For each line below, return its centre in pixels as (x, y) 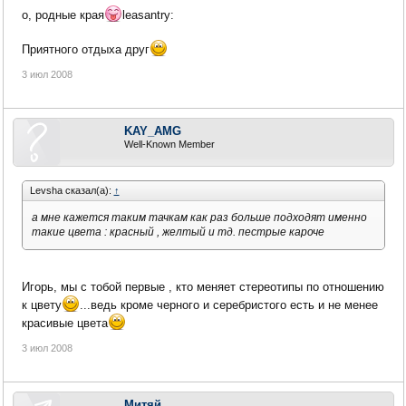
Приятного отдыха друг (85, 50)
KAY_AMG (152, 131)
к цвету (41, 304)
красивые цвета (64, 323)
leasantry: (148, 15)
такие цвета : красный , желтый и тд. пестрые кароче (178, 232)
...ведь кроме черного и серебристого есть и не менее (228, 304)
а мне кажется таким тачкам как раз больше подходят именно (199, 218)
